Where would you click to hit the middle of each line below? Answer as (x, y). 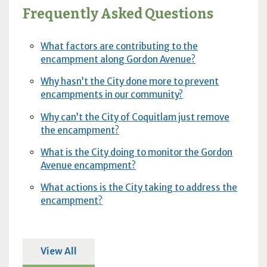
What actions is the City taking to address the (139, 188)
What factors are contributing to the (119, 46)
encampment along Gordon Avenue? (118, 60)
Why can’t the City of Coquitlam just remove (135, 117)
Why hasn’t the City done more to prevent (130, 82)
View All (58, 251)
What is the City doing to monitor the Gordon (137, 152)
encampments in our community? (112, 95)
